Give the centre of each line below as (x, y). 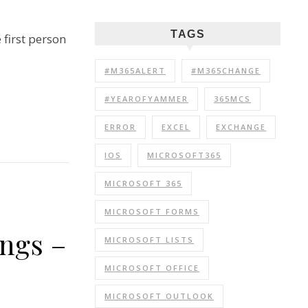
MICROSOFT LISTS (149, 240)
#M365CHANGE (226, 70)
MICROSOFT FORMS (152, 211)
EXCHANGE (241, 127)
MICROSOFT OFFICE (152, 268)
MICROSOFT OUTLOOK (159, 296)
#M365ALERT (135, 70)
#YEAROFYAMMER (146, 99)
